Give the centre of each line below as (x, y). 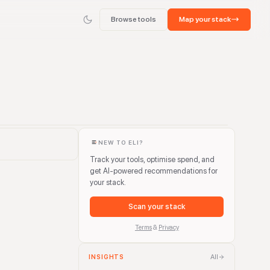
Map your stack (205, 19)
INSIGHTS (107, 257)
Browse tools (133, 19)
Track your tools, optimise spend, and (152, 159)
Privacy (168, 228)
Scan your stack (157, 206)
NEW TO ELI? (121, 142)
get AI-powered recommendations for (154, 171)
